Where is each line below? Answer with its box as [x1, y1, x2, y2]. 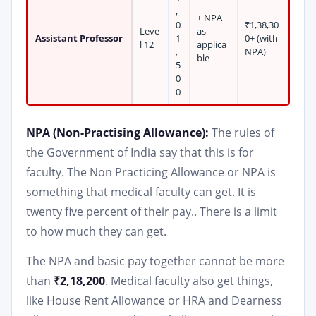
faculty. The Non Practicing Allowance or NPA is [26, 164, 276, 180]
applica [197, 38, 226, 51]
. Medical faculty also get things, [105, 273, 273, 288]
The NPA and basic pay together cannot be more [26, 253, 284, 269]
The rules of [209, 125, 274, 140]
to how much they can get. [26, 224, 166, 239]
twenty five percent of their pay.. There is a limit [26, 204, 277, 219]
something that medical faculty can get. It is [26, 184, 256, 200]
